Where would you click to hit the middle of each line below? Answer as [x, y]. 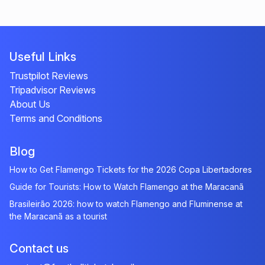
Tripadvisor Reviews [53, 90]
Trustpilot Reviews [49, 76]
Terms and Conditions [56, 118]
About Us [30, 104]
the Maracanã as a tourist [58, 216]
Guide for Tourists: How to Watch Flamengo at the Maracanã [127, 187]
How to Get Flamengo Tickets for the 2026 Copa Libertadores [131, 169]
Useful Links [43, 57]
